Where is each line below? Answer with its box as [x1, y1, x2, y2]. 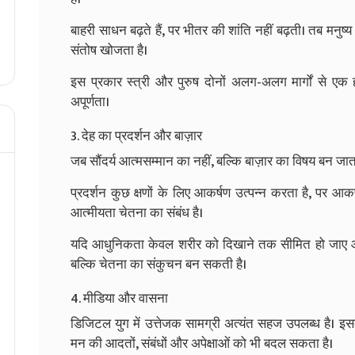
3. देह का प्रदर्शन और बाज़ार [71, 124, 202, 147]
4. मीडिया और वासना [71, 287, 168, 310]
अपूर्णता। [71, 90, 109, 113]
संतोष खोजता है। [71, 39, 147, 62]
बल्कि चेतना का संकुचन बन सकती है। [71, 253, 246, 276]
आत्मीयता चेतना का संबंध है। [71, 201, 203, 224]
